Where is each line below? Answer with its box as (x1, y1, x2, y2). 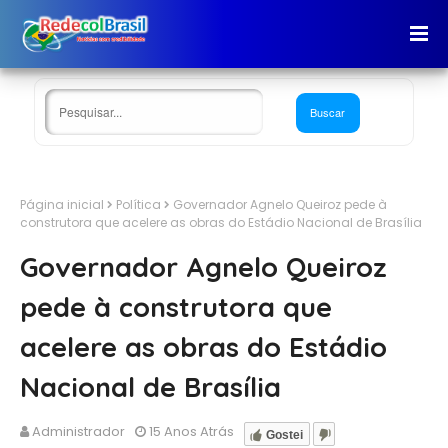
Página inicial (20, 195, 104, 213)
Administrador (32, 421, 125, 441)
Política (116, 195, 161, 213)
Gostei (266, 428, 303, 443)
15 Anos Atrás (149, 421, 234, 441)
